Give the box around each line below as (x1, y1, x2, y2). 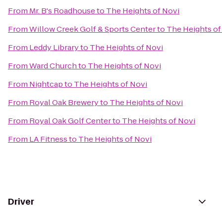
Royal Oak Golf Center (29, 115, 111, 126)
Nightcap (29, 79, 63, 89)
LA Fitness (29, 134, 67, 144)
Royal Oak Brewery (29, 97, 99, 108)
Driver (8, 196, 34, 208)
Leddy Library (29, 42, 79, 53)
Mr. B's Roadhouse (29, 5, 95, 16)
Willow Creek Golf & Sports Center (29, 24, 156, 34)
